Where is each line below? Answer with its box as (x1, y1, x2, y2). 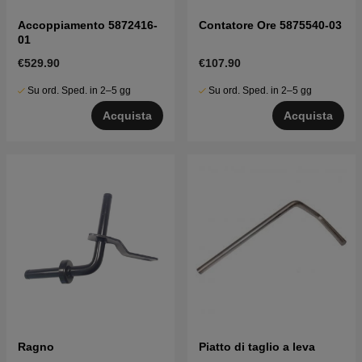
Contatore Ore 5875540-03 (199, 19, 342, 32)
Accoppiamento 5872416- (18, 19, 158, 32)
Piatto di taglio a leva (199, 340, 315, 354)
